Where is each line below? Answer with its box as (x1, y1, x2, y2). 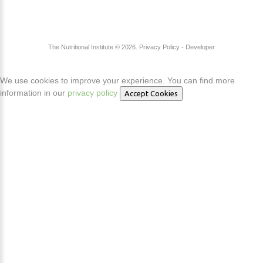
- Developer (181, 43, 215, 50)
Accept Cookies (124, 89, 178, 97)
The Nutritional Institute (48, 43, 113, 50)
